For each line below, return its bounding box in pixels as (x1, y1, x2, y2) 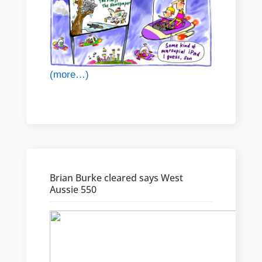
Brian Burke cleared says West (49, 171, 183, 185)
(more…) (49, 69, 89, 81)
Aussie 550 (49, 183, 96, 196)
